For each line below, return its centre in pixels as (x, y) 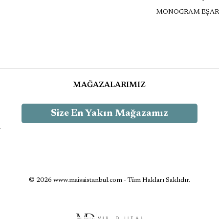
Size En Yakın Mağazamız (109, 113)
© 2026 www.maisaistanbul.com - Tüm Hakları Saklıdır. (109, 180)
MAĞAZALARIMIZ (109, 85)
